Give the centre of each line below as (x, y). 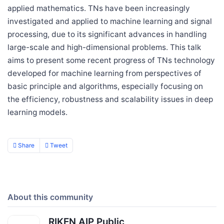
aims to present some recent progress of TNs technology (111, 60)
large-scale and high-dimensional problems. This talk (104, 47)
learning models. (37, 112)
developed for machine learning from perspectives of (104, 73)
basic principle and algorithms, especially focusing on (105, 86)
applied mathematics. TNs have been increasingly (99, 8)
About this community (50, 197)
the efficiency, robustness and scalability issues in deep (110, 99)
